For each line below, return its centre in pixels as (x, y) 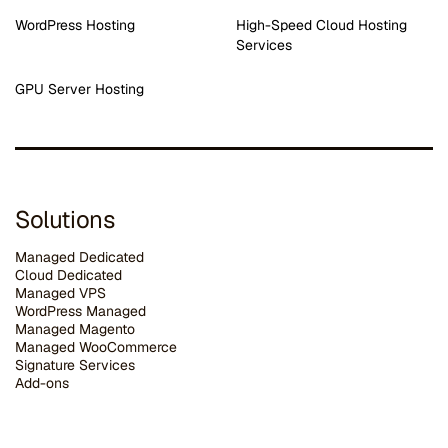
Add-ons (42, 383)
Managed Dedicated (79, 257)
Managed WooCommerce (96, 347)
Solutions (65, 219)
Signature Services (75, 365)
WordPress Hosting (75, 25)
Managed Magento (75, 329)
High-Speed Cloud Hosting (321, 25)
